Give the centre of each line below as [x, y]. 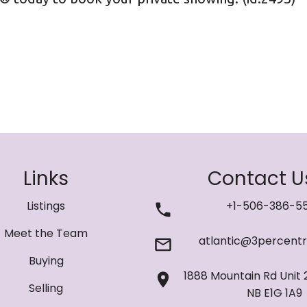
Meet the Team [46, 234]
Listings [46, 206]
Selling [46, 288]
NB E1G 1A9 [275, 293]
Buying [46, 261]
